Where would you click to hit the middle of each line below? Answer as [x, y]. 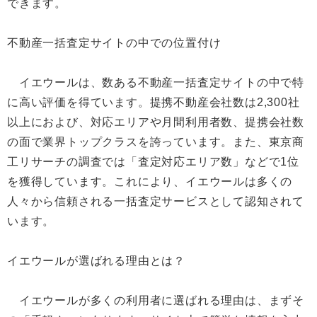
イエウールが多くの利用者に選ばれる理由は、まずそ [156, 300]
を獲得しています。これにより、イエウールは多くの [150, 181]
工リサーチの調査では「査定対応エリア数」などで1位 [153, 162]
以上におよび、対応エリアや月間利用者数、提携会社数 [156, 122]
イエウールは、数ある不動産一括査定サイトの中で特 [156, 82]
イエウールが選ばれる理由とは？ [96, 261]
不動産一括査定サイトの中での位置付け [114, 43]
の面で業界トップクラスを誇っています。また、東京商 [156, 142]
